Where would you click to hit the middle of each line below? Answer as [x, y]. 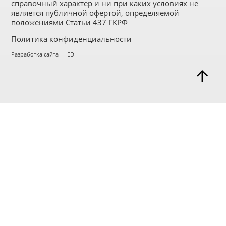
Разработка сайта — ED [43, 54]
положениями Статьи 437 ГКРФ [70, 22]
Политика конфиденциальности [72, 39]
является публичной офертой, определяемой [95, 13]
